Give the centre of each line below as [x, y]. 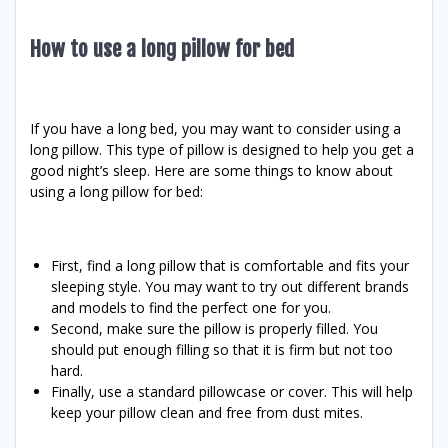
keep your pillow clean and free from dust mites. [207, 412]
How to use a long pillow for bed [162, 48]
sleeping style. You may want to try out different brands [230, 286]
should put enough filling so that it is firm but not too [222, 349]
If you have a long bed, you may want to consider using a [215, 128]
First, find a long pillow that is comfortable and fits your [230, 265]
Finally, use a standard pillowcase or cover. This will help [232, 391]
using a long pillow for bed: [116, 191]
